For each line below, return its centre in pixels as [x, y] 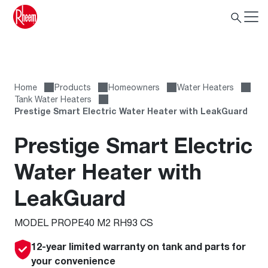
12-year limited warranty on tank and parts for [138, 246]
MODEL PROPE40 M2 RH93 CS [84, 222]
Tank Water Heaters [53, 99]
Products [73, 87]
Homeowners [134, 87]
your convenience [73, 261]
